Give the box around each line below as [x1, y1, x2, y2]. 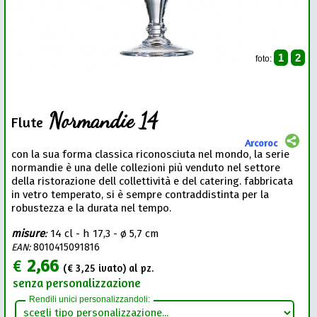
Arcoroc [244, 137, 277, 149]
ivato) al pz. [96, 262, 155, 275]
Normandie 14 [43, 108, 158, 134]
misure [11, 227, 45, 241]
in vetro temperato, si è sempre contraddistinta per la [11, 188, 270, 202]
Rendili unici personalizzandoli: [29, 294, 151, 305]
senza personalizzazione [13, 275, 142, 291]
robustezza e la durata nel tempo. [11, 202, 172, 215]
